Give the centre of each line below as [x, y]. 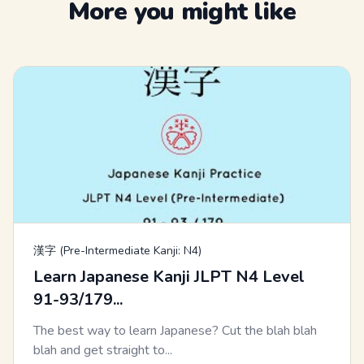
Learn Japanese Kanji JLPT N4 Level [169, 277]
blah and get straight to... [103, 351]
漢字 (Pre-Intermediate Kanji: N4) [117, 251]
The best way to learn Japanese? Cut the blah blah [175, 331]
